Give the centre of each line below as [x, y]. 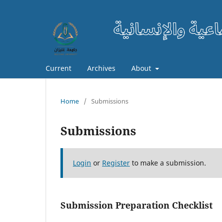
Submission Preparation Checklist [137, 205]
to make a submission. [168, 163]
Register [116, 163]
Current [58, 68]
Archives [101, 68]
